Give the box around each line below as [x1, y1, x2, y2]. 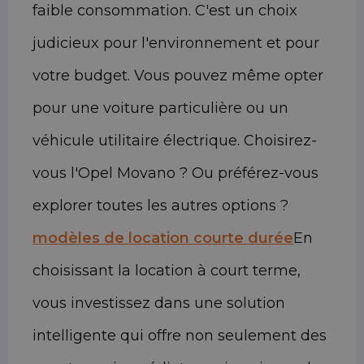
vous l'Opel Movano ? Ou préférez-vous [32, 164, 318, 183]
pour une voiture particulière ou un [32, 99, 288, 118]
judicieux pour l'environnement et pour [32, 34, 319, 53]
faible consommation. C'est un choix [32, 2, 297, 20]
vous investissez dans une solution [32, 294, 285, 313]
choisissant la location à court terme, [32, 262, 301, 280]
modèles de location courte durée [32, 229, 293, 248]
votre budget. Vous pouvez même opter [32, 67, 323, 85]
